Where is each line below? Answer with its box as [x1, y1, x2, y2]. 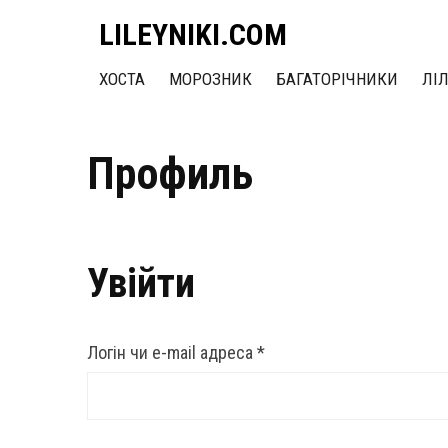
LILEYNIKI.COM [99, 17, 287, 52]
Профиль [87, 148, 253, 200]
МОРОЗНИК [169, 69, 252, 89]
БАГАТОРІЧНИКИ [276, 69, 398, 89]
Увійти [87, 260, 195, 307]
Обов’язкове [264, 341, 357, 362]
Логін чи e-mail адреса [87, 342, 257, 363]
